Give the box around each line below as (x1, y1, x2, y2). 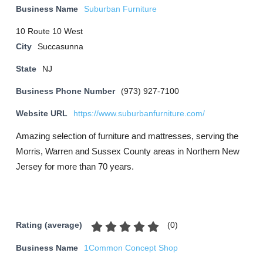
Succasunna (38, 42, 83, 51)
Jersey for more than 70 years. (16, 161, 134, 171)
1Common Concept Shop (84, 244, 178, 252)
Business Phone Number (16, 87, 115, 96)
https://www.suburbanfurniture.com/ (73, 109, 205, 118)
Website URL (16, 109, 68, 118)
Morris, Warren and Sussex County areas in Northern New (16, 146, 240, 156)
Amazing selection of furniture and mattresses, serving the (16, 131, 238, 141)
